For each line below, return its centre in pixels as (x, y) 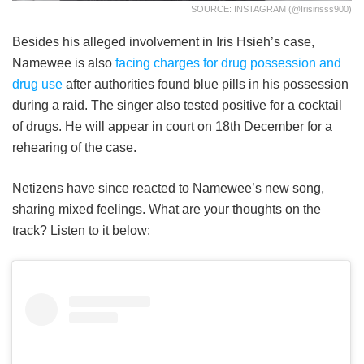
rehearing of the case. (74, 148)
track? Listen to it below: (81, 231)
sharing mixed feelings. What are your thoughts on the (167, 210)
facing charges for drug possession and (228, 63)
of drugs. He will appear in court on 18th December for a (172, 127)
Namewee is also (64, 63)
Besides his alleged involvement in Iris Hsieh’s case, (163, 42)
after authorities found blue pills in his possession (206, 84)
